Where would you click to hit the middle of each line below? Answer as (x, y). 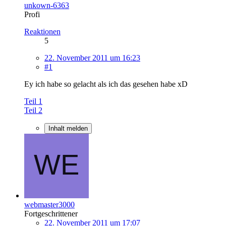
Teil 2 (33, 110)
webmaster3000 (49, 204)
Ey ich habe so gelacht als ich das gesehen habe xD (106, 84)
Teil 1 (33, 101)
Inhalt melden (68, 128)
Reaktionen (42, 31)
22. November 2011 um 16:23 (92, 58)
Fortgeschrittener (51, 213)
